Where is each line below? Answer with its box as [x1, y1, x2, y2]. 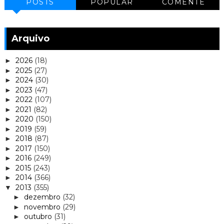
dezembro [23, 192, 62, 202]
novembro [23, 202, 62, 211]
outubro [23, 212, 54, 221]
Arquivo [11, 32, 49, 44]
